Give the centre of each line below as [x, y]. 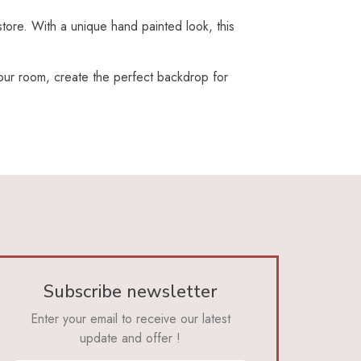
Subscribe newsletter [130, 292]
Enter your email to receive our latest [130, 319]
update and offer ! [130, 338]
